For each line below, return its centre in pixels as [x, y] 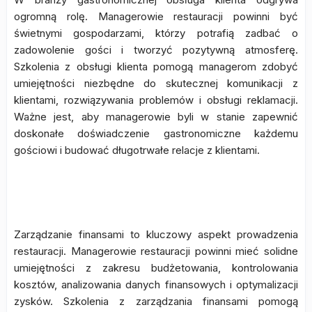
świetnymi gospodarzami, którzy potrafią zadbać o [156, 33]
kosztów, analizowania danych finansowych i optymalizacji [156, 284]
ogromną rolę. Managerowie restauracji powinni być [156, 16]
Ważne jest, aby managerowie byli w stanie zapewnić [156, 117]
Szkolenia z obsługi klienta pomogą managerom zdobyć [156, 67]
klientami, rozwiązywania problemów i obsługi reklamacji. [156, 100]
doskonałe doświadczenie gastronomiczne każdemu [156, 133]
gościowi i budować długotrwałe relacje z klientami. [137, 150]
